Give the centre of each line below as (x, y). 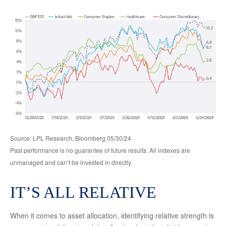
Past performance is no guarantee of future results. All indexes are (100, 150)
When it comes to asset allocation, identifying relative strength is (112, 216)
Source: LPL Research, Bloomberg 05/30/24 (71, 138)
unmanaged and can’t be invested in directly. (71, 162)
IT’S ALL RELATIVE (83, 192)
